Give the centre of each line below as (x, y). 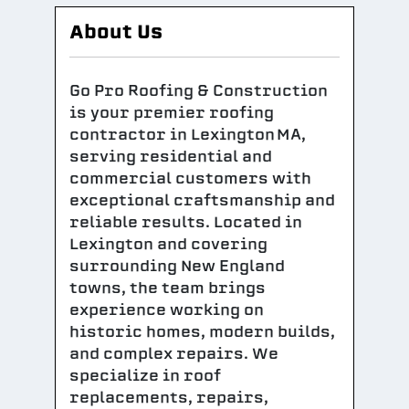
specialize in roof (145, 376)
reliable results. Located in (186, 222)
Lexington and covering (168, 244)
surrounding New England (177, 266)
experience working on (167, 310)
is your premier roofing (172, 113)
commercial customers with (190, 178)
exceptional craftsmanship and (202, 200)
